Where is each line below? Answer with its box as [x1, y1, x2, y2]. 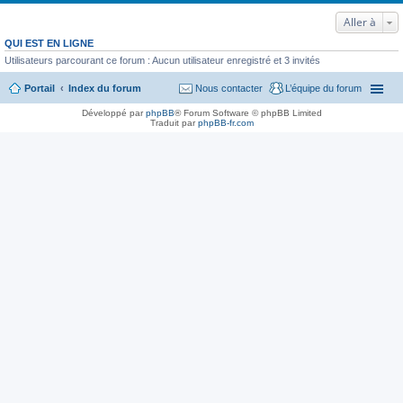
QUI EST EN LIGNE [4, 38, 94, 49]
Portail [24, 82, 55, 94]
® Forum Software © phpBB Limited [174, 107, 322, 118]
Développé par [81, 107, 146, 118]
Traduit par [149, 117, 198, 128]
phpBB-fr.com [197, 117, 254, 128]
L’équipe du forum [285, 82, 362, 94]
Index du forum [68, 82, 141, 94]
